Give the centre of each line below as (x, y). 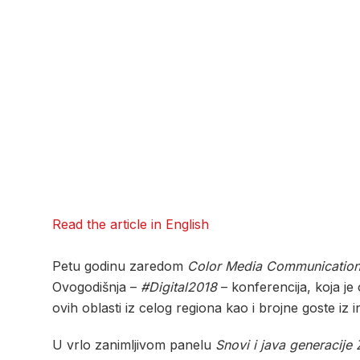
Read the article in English (131, 225)
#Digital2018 (179, 287)
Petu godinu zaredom (120, 266)
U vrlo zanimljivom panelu (134, 345)
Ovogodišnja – (96, 287)
